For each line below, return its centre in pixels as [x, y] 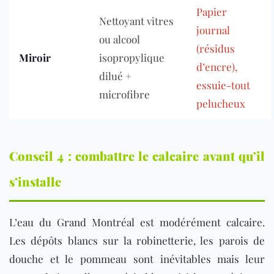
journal [213, 30]
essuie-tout [223, 85]
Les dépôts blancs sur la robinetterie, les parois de [137, 241]
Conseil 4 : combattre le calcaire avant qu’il [137, 156]
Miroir [35, 58]
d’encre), [217, 67]
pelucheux [221, 104]
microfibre [124, 94]
